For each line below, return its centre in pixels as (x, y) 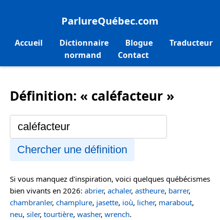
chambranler (31, 202)
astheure (150, 190)
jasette (107, 202)
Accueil (29, 43)
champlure (74, 202)
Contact (133, 55)
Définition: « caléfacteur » (92, 96)
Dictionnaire (84, 43)
